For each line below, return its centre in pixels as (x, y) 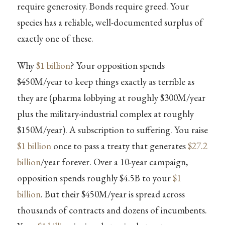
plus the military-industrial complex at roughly (105, 114)
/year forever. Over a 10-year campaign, (114, 162)
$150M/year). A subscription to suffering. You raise (112, 130)
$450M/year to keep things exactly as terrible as (105, 81)
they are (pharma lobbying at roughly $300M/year (111, 97)
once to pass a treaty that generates (119, 146)
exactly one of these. (55, 39)
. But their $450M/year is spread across (113, 194)
